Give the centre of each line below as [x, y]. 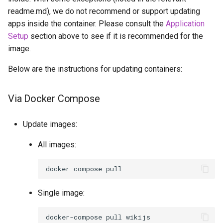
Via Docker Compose [54, 99]
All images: [57, 145]
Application [185, 24]
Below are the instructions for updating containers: [95, 69]
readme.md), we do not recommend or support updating [104, 11]
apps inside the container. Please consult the [87, 24]
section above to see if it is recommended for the [116, 36]
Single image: [61, 193]
